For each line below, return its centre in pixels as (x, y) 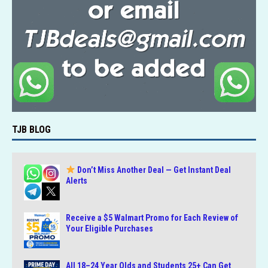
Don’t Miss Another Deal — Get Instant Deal (153, 170)
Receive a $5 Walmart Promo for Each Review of (152, 218)
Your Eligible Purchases (109, 229)
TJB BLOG (31, 129)
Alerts (77, 180)
